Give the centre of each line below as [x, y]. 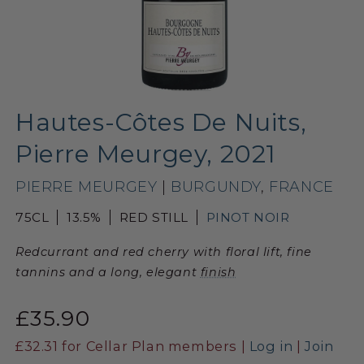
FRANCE [301, 186]
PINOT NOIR [248, 217]
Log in [271, 346]
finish [218, 272]
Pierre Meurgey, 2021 [146, 154]
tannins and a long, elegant [108, 272]
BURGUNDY [216, 186]
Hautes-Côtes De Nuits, [161, 122]
